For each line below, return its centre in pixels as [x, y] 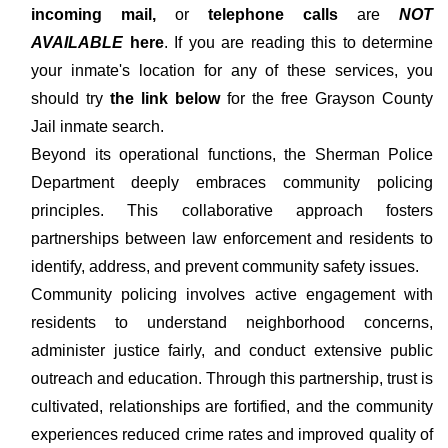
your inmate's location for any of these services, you [232, 70]
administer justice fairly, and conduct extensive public [232, 350]
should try [67, 98]
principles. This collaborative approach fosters [232, 210]
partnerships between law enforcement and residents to [232, 238]
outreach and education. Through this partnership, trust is [232, 378]
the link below [161, 98]
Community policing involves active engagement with [232, 294]
